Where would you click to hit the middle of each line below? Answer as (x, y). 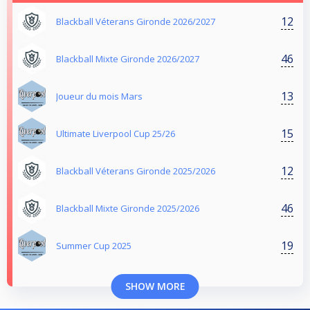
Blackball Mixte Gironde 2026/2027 (128, 59)
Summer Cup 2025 (94, 246)
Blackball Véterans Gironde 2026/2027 (136, 22)
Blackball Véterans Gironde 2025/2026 (136, 171)
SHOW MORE (155, 286)
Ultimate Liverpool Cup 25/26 (116, 134)
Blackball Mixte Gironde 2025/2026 (128, 209)
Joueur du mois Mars (99, 97)
